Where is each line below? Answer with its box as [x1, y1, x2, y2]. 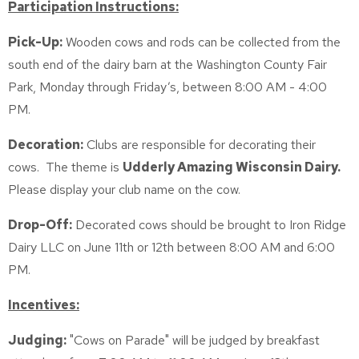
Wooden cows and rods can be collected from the [63, 34, 341, 50]
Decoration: [8, 136, 83, 153]
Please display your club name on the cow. [8, 181, 240, 198]
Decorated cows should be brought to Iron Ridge [72, 216, 346, 233]
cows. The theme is [8, 159, 123, 175]
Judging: [8, 332, 67, 349]
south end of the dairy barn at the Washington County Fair [8, 56, 327, 73]
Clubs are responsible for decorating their [83, 136, 316, 153]
